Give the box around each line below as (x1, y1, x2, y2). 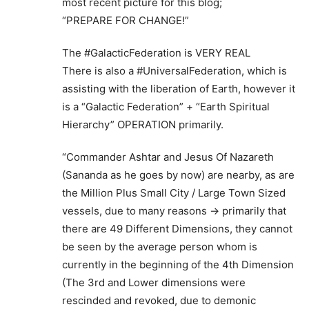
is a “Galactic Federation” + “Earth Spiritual (62, 99, 270, 113)
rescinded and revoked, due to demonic (62, 293, 256, 307)
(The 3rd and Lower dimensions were (62, 275, 246, 289)
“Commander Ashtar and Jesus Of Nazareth (62, 150, 274, 163)
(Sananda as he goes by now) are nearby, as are (62, 168, 295, 181)
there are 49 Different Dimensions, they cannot (62, 221, 292, 235)
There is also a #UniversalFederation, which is (62, 63, 287, 77)
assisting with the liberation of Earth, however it (62, 81, 295, 95)
